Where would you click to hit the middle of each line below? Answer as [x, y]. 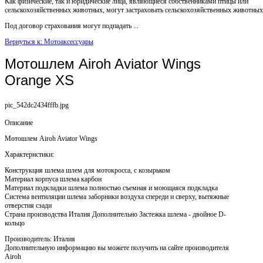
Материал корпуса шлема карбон [53, 179]
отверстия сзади [28, 205]
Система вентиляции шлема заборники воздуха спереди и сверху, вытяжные [117, 196]
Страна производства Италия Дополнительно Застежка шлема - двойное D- [115, 214]
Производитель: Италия [40, 239]
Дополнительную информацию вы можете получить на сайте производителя [117, 247]
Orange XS [39, 80]
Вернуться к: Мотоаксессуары [49, 41]
